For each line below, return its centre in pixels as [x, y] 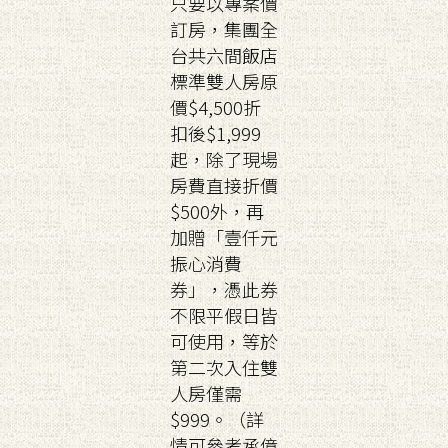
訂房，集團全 [224, 29]
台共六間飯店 [224, 55]
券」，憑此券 [224, 289]
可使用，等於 [224, 341]
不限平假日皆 [224, 315]
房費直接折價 [224, 185]
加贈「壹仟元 [224, 237]
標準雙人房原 [224, 81]
